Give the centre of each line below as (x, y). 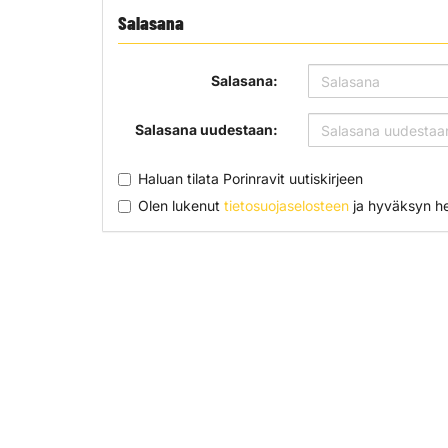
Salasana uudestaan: (206, 129)
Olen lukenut (181, 205)
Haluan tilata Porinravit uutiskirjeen (250, 178)
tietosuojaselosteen (286, 205)
